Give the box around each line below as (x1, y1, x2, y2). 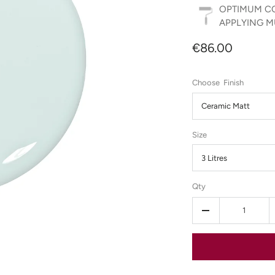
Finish (223, 78, 244, 88)
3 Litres (201, 153, 227, 163)
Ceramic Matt (201, 101, 250, 111)
